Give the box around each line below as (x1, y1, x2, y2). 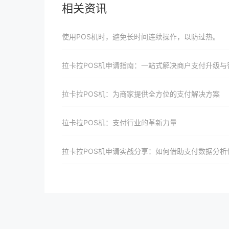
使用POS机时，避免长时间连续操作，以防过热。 (62, 32, 220, 41)
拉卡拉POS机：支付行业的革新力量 (62, 118, 177, 127)
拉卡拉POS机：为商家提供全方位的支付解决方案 (62, 89, 220, 98)
